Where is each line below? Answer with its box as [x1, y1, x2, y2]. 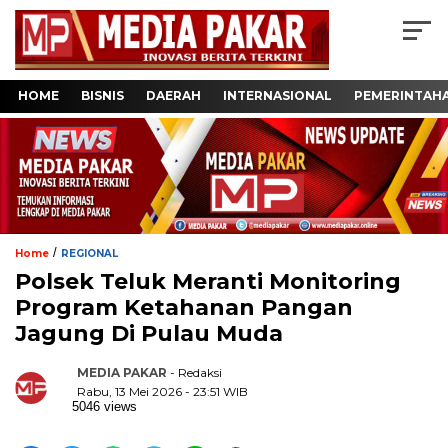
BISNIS [81, 88, 124, 104]
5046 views [72, 398, 137, 414]
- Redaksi [170, 364, 222, 380]
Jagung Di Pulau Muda [15, 319, 283, 347]
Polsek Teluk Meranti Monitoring [15, 267, 401, 295]
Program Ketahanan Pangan [15, 293, 353, 321]
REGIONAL [61, 246, 118, 260]
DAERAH [146, 88, 201, 104]
